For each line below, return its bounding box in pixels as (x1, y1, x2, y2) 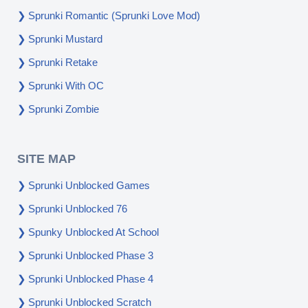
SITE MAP (17, 152, 76, 166)
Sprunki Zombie (28, 103, 99, 115)
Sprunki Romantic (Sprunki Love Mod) (28, 10, 200, 21)
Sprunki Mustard (28, 33, 105, 45)
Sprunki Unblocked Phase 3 (28, 250, 153, 261)
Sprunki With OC (28, 80, 104, 91)
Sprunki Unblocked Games (28, 179, 150, 191)
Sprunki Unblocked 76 (28, 203, 127, 214)
